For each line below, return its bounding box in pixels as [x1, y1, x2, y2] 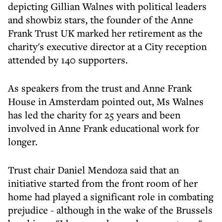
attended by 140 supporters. [8, 53, 128, 66]
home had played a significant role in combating [8, 190, 214, 203]
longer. [8, 135, 38, 148]
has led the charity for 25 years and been [8, 108, 180, 121]
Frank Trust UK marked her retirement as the [8, 26, 203, 40]
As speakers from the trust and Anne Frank [8, 81, 192, 95]
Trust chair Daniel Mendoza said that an [8, 163, 179, 176]
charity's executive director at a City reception [8, 40, 207, 53]
